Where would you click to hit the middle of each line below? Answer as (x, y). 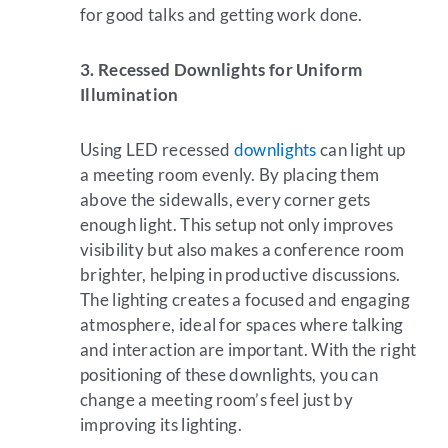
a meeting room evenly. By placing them (230, 174)
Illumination (129, 94)
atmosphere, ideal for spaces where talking (242, 324)
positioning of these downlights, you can (229, 374)
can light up (361, 149)
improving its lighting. (161, 424)
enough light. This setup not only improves (237, 224)
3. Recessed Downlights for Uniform (221, 69)
